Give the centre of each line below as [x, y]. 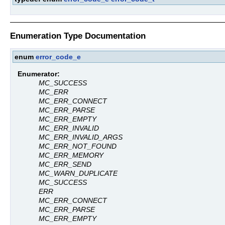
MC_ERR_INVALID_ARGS [81, 137]
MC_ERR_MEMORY [71, 155]
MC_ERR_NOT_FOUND [78, 146]
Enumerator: [39, 74]
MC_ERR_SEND [65, 164]
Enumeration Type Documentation [78, 35]
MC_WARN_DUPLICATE [78, 174]
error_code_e [58, 57]
